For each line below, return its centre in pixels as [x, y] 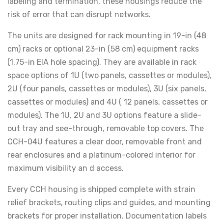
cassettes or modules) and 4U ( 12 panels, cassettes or [108, 102]
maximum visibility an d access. [66, 168]
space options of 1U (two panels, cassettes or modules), [110, 75]
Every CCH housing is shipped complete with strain [101, 189]
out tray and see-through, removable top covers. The [106, 128]
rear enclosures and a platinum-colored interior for [101, 155]
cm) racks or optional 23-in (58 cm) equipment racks [103, 49]
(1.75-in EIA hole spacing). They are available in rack [102, 62]
